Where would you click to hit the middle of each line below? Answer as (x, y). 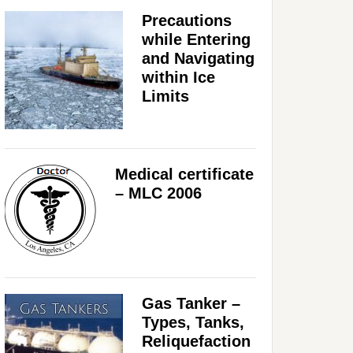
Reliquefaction (196, 341)
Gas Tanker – (191, 303)
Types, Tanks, (193, 322)
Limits (165, 96)
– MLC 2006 (158, 193)
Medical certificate (184, 174)
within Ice (178, 77)
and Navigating (198, 58)
